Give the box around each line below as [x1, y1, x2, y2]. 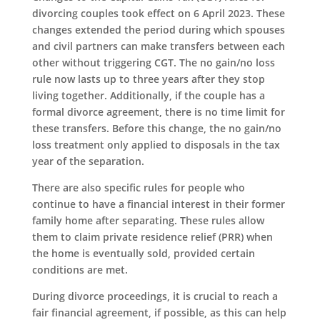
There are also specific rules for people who [31, 180, 245, 194]
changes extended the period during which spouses [31, 22, 285, 36]
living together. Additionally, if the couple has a [31, 88, 265, 102]
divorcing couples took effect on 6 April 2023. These [31, 6, 285, 20]
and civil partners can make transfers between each [31, 39, 285, 53]
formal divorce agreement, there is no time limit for [31, 104, 285, 119]
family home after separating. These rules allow [31, 213, 264, 227]
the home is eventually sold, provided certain [31, 246, 255, 260]
